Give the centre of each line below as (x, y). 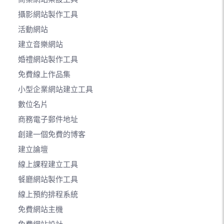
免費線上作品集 (44, 75)
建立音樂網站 (40, 45)
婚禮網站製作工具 (48, 60)
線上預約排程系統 (48, 195)
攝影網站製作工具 (48, 15)
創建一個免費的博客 (52, 135)
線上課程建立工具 (48, 165)
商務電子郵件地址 (48, 120)
